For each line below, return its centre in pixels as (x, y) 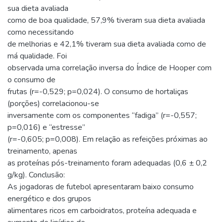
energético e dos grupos (49, 198)
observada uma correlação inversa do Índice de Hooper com (110, 68)
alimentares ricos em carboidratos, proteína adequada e (102, 210)
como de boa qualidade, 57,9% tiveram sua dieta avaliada (106, 20)
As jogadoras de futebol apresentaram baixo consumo (101, 187)
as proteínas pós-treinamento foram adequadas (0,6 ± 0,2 (107, 163)
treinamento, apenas (42, 151)
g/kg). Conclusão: (36, 175)
